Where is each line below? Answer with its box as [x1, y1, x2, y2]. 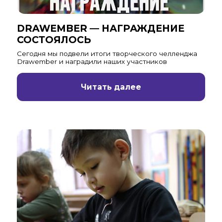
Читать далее [81, 82, 141, 92]
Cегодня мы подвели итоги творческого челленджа [16, 49, 197, 57]
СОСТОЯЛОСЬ [16, 34, 91, 46]
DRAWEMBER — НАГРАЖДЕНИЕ [16, 22, 184, 35]
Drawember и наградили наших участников [16, 57, 167, 65]
